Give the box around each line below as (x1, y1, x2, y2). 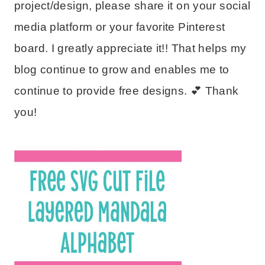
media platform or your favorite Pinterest (14, 20, 225, 33)
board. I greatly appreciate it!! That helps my (14, 41, 247, 54)
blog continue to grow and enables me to (14, 63, 230, 76)
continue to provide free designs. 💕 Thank (14, 84, 239, 97)
